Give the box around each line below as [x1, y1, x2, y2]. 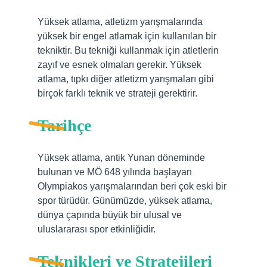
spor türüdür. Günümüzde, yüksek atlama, [38, 195, 212, 206]
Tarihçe [38, 116, 91, 135]
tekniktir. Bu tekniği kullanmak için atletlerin [38, 45, 219, 55]
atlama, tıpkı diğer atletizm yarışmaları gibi [38, 74, 214, 84]
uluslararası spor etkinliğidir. [38, 224, 156, 234]
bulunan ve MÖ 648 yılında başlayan [38, 167, 192, 177]
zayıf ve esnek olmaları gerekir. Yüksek [38, 60, 201, 70]
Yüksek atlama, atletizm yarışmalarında [38, 17, 203, 27]
